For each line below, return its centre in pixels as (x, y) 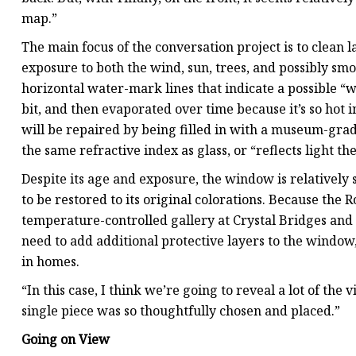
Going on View (66, 340)
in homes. (50, 262)
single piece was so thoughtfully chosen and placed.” (181, 311)
